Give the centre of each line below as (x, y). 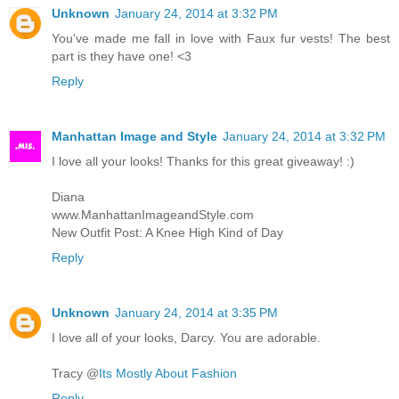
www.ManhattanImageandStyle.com (153, 215)
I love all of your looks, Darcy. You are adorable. (186, 338)
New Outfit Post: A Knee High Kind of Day (167, 233)
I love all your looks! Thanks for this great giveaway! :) (203, 162)
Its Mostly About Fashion (168, 374)
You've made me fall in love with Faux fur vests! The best (221, 39)
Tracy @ (75, 374)
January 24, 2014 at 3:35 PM (196, 313)
